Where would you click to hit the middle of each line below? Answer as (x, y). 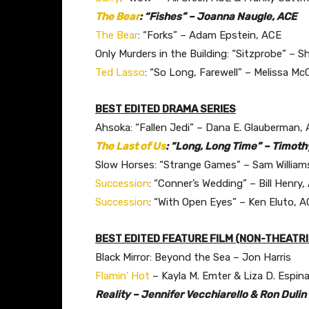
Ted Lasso (120, 72)
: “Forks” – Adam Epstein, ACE (210, 35)
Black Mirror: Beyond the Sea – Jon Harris (193, 257)
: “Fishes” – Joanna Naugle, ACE (218, 16)
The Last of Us (130, 146)
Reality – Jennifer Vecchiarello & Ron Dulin (201, 294)
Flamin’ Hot (122, 276)
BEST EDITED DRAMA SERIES (166, 109)
